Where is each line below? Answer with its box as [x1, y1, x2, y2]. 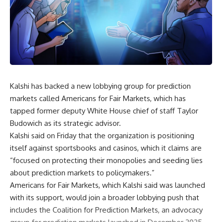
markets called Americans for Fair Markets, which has [10, 93, 186, 103]
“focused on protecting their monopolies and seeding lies [10, 155, 203, 165]
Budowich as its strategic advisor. [10, 118, 121, 128]
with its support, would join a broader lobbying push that [10, 192, 199, 202]
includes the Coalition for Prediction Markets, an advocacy [10, 205, 203, 215]
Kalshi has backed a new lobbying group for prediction [10, 81, 191, 91]
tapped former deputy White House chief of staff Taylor [10, 106, 198, 115]
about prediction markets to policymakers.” [10, 167, 155, 177]
